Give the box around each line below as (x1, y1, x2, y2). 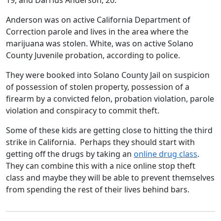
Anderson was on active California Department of (6, 14, 190, 25)
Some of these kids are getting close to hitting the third (6, 125, 213, 136)
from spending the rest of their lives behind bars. (6, 184, 189, 195)
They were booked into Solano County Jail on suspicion (6, 70, 210, 80)
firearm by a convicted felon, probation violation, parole (6, 93, 214, 104)
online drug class (134, 148, 197, 159)
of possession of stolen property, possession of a (6, 81, 189, 92)
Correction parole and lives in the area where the (6, 26, 188, 37)
